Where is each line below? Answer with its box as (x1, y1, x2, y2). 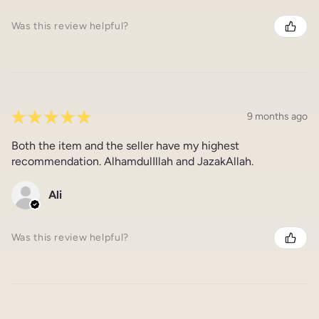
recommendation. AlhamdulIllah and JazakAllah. (11, 154, 253, 168)
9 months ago (247, 110, 308, 123)
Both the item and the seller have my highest (11, 138, 239, 152)
